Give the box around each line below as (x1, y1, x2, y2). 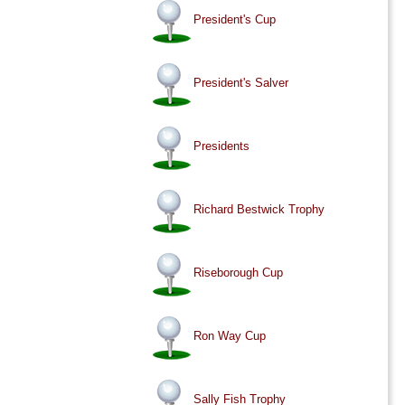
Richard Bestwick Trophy (193, 202, 325, 217)
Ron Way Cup (193, 329, 267, 344)
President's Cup (193, 13, 277, 27)
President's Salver (193, 76, 289, 90)
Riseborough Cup (193, 266, 284, 280)
